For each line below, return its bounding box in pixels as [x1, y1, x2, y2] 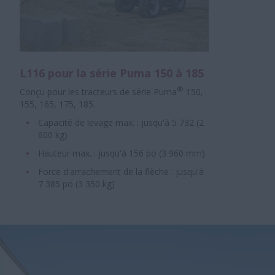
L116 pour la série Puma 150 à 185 [20, 66, 204, 81]
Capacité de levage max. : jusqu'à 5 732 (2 [38, 117, 204, 129]
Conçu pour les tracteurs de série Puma [20, 86, 177, 98]
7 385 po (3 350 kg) [38, 178, 115, 190]
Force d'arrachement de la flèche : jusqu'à [38, 166, 204, 178]
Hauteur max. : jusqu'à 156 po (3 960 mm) [38, 147, 205, 160]
